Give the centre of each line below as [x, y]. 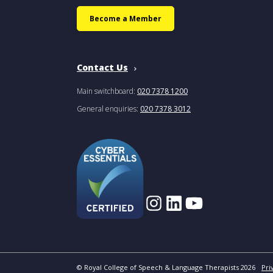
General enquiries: [108, 109]
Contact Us [102, 67]
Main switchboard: [107, 91]
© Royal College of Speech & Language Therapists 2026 [166, 267]
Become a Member [126, 19]
